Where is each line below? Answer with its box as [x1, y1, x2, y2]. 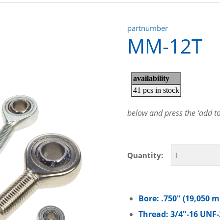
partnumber [127, 23, 168, 33]
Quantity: [127, 150, 164, 160]
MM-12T [127, 32, 203, 59]
